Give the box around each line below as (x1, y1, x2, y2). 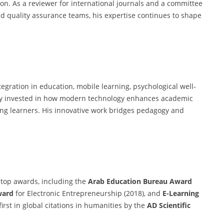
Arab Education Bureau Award (88, 176, 192, 186)
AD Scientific (147, 200, 190, 210)
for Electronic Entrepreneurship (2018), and (13, 188, 162, 198)
